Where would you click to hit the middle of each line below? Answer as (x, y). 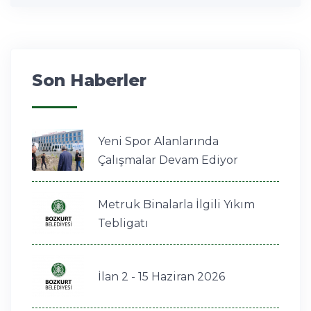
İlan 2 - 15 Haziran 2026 (161, 277)
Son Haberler (89, 80)
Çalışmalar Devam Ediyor (168, 160)
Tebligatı (123, 223)
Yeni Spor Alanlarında (158, 141)
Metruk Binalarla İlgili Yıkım (176, 204)
